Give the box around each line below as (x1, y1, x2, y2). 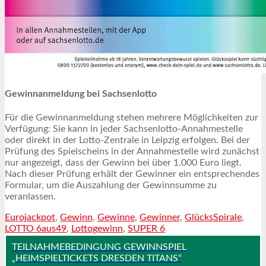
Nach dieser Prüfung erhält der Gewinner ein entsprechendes (5, 169, 259, 179)
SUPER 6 (128, 224, 165, 234)
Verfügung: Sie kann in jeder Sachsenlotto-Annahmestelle (5, 124, 243, 134)
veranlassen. (5, 192, 56, 202)
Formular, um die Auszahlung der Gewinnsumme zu (5, 180, 217, 191)
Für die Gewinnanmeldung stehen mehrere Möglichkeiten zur (5, 113, 258, 123)
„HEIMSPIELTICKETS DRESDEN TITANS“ (12, 254, 182, 264)
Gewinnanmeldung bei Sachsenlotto (5, 89, 157, 99)
